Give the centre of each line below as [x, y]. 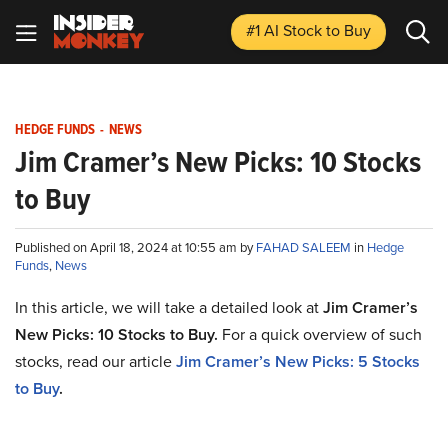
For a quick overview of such [320, 334]
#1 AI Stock [286, 30]
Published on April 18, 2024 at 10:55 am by [135, 247]
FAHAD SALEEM [305, 247]
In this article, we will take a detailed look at [169, 307]
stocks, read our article [95, 361]
